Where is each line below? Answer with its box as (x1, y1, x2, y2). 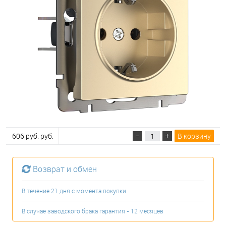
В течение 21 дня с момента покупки (22, 187, 126, 195)
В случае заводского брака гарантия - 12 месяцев (22, 207, 163, 215)
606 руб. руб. (12, 131, 53, 141)
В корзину (178, 131, 211, 141)
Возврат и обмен (33, 163, 97, 175)
